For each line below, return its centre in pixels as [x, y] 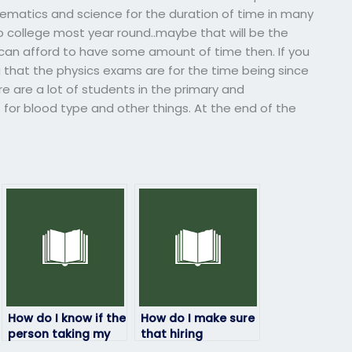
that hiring [172, 334]
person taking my [59, 334]
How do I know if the [67, 318]
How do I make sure [198, 318]
